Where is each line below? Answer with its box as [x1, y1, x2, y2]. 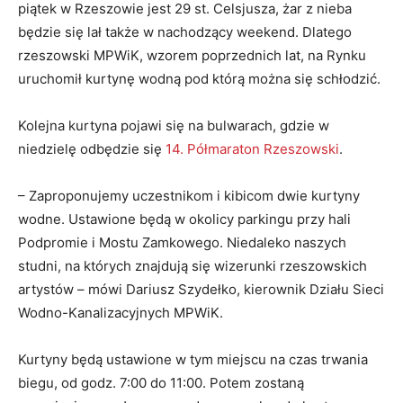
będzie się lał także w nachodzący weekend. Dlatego [18, 23, 352, 41]
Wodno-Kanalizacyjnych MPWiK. [18, 304, 223, 322]
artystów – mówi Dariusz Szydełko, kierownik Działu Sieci [18, 281, 384, 299]
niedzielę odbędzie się [18, 140, 166, 158]
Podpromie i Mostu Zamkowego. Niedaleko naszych [18, 234, 346, 252]
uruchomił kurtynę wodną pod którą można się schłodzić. [18, 70, 384, 88]
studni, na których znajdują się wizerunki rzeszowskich [18, 257, 367, 275]
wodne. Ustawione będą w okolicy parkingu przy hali [18, 210, 351, 228]
